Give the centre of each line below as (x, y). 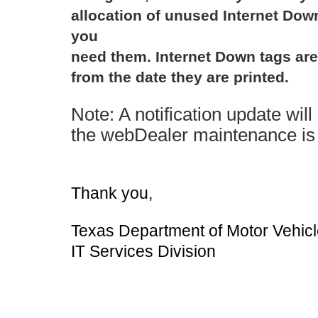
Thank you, (112, 193)
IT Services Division (143, 251)
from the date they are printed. (180, 77)
